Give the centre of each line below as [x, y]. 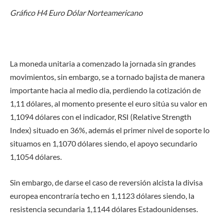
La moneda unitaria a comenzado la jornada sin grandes [103, 64]
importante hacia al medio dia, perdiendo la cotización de [105, 90]
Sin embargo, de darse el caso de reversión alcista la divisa [106, 183]
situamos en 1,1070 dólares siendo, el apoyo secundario [104, 144]
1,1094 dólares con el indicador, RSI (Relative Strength [101, 117]
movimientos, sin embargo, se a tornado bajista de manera [107, 77]
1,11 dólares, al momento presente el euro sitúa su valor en [109, 104]
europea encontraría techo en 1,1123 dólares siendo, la [102, 196]
